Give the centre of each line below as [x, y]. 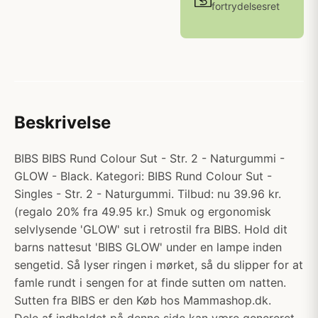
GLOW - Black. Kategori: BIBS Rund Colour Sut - [143, 176]
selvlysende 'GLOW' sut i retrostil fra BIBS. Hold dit [151, 229]
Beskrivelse [62, 122]
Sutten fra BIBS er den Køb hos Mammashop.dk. [143, 300]
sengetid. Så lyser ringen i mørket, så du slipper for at [159, 265]
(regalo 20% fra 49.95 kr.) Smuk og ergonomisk [143, 212]
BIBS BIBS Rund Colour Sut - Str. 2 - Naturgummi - [149, 158]
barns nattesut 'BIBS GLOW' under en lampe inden [148, 247]
